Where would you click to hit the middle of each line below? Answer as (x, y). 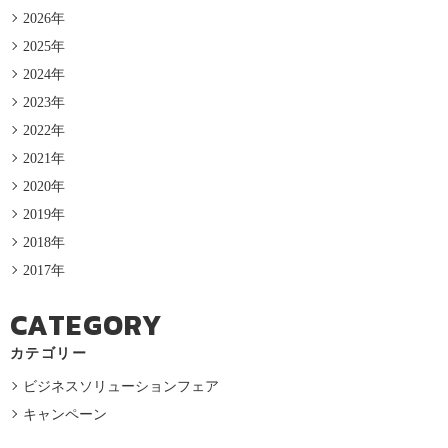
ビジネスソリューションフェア (121, 386)
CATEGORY (87, 324)
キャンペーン (65, 414)
